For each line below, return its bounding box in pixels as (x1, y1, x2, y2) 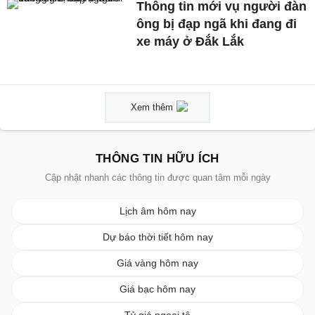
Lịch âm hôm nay (119, 205, 196, 217)
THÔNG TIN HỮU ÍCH (96, 151, 219, 165)
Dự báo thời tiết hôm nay (102, 231, 213, 243)
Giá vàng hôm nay (117, 257, 198, 269)
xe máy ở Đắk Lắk (136, 34, 245, 49)
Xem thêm (131, 101, 173, 112)
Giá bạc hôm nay (120, 283, 195, 295)
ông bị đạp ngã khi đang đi (136, 16, 297, 31)
